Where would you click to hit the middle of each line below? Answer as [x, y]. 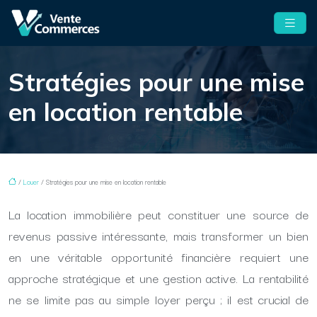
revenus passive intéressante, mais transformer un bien [158, 235]
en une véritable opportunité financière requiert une [158, 257]
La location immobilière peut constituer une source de [158, 214]
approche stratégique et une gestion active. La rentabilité [158, 278]
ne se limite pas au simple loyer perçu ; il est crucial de [158, 299]
